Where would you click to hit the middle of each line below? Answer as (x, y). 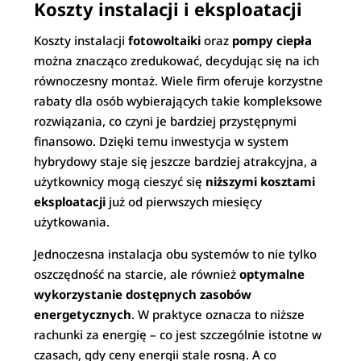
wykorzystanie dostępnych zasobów (143, 294)
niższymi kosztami (261, 181)
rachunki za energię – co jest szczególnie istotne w (178, 334)
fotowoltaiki (165, 40)
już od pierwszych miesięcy (184, 201)
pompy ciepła (272, 40)
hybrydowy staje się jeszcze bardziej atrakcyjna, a (176, 161)
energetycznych (83, 314)
